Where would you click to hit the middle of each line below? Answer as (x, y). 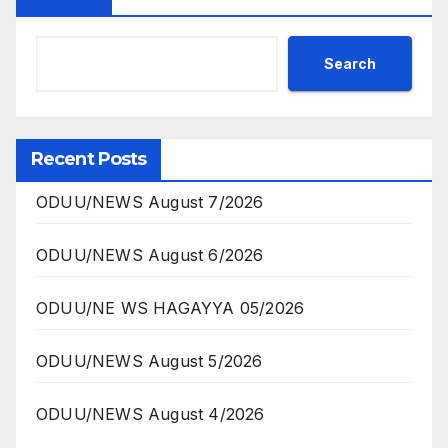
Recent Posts (89, 159)
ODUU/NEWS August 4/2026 (150, 414)
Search (350, 63)
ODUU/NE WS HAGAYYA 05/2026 (170, 308)
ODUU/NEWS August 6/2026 (150, 255)
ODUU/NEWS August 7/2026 (150, 202)
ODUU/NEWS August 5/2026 (149, 361)
